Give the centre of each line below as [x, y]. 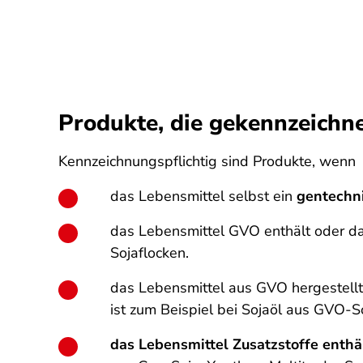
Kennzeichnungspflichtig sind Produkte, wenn [207, 161]
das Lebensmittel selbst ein [203, 196]
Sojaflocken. [149, 253]
